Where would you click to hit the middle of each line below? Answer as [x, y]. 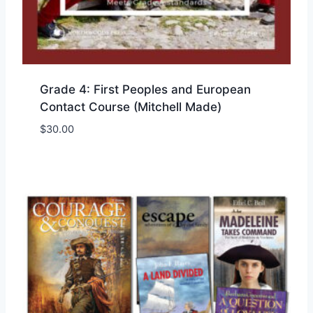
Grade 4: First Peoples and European [145, 89]
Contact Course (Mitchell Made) [130, 107]
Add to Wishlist [145, 135]
